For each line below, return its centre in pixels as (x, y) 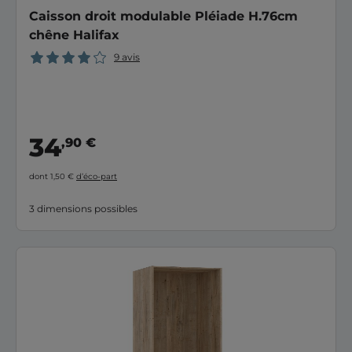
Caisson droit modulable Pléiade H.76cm (163, 16)
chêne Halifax (74, 35)
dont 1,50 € (53, 176)
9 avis (127, 57)
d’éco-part (97, 176)
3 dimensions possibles (83, 208)
